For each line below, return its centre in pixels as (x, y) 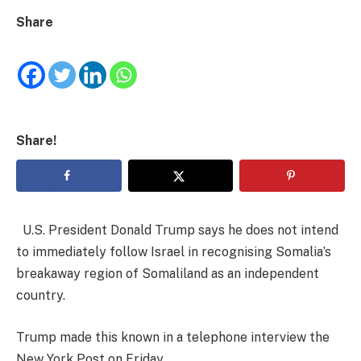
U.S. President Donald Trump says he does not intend (177, 230)
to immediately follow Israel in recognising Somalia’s (174, 252)
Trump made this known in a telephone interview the (173, 337)
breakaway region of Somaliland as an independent (168, 274)
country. (41, 296)
